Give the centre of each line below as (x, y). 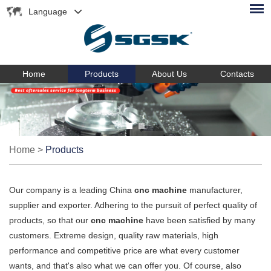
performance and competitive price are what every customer (124, 250)
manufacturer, (215, 190)
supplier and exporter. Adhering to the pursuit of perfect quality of (133, 205)
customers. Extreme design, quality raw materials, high (114, 235)
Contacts (237, 73)
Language (48, 11)
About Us (169, 73)
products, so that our (50, 220)
